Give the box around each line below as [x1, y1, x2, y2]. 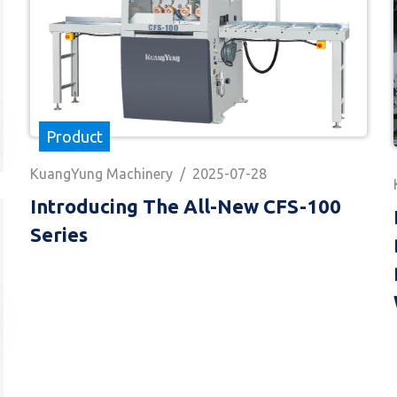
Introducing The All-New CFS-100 [30, 194, 341, 217]
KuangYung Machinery [30, 165, 173, 182]
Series [30, 222, 88, 245]
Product [46, 127, 103, 145]
